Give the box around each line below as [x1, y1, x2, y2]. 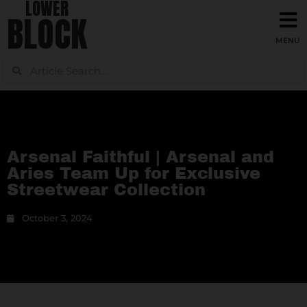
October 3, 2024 [22, 212, 93, 223]
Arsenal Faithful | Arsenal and [7, 148, 274, 166]
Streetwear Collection [7, 181, 206, 199]
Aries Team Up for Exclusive [7, 164, 260, 182]
